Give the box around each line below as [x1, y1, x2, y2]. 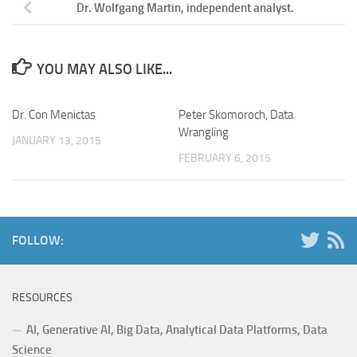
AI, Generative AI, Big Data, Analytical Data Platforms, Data [26, 323, 328, 338]
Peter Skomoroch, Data [178, 107, 293, 122]
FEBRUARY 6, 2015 [178, 151, 271, 165]
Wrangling [178, 124, 229, 139]
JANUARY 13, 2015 [12, 133, 101, 147]
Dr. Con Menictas [12, 107, 96, 122]
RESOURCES [12, 291, 73, 305]
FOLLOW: [12, 233, 64, 249]
